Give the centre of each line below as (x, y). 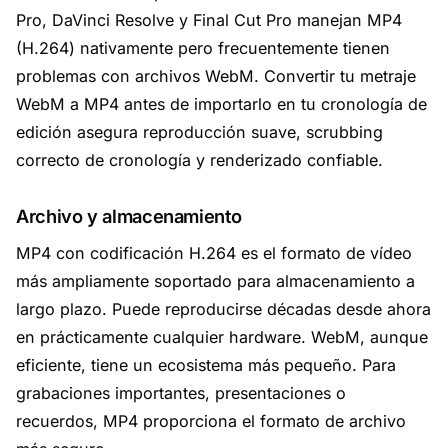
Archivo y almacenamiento (129, 216)
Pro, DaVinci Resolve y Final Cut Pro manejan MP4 (209, 20)
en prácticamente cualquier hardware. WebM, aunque (222, 337)
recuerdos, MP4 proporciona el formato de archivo (211, 421)
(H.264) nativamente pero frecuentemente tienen (203, 48)
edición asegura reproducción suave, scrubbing (199, 132)
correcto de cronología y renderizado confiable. (199, 160)
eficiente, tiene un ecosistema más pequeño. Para (206, 365)
